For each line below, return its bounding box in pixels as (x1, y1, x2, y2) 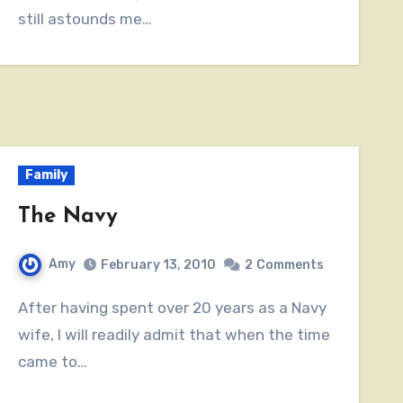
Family (24, 166, 67, 183)
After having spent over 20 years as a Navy (17, 298, 28, 317)
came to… (17, 352, 87, 371)
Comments (255, 256, 324, 273)
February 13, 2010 (100, 256, 216, 273)
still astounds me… (17, 9, 152, 28)
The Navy (17, 205, 118, 228)
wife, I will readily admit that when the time (17, 325, 330, 344)
